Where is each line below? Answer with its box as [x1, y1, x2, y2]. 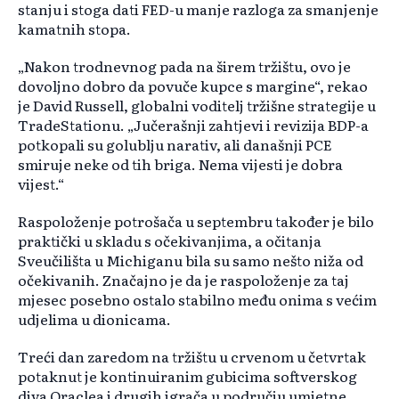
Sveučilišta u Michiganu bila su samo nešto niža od [18, 249, 363, 272]
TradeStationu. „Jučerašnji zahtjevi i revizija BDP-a [18, 114, 369, 136]
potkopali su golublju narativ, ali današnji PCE [18, 134, 332, 156]
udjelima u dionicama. [18, 308, 171, 330]
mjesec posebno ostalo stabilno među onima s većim [18, 289, 377, 311]
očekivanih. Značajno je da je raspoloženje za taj [18, 269, 349, 291]
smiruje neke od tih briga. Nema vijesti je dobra [18, 153, 343, 175]
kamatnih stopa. [18, 18, 131, 40]
